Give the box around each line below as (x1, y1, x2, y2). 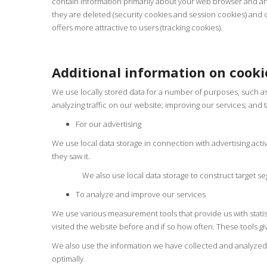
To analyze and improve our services (76, 189, 206, 200)
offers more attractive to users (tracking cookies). (52, 22, 222, 33)
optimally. (52, 253, 85, 264)
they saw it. (52, 151, 90, 162)
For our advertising (76, 119, 141, 129)
